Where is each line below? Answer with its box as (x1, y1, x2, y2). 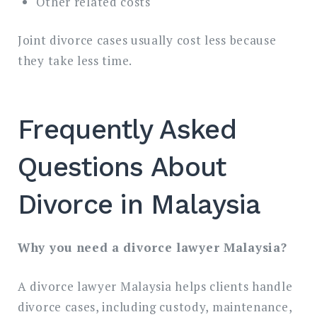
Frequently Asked (18, 114, 236, 146)
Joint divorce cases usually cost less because (18, 32, 277, 49)
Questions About (18, 151, 226, 183)
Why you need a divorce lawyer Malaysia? (18, 239, 287, 256)
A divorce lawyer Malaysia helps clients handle (18, 277, 293, 294)
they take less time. (18, 52, 132, 69)
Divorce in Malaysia (18, 189, 261, 221)
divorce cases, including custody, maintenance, (18, 298, 292, 315)
